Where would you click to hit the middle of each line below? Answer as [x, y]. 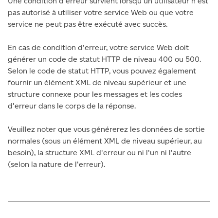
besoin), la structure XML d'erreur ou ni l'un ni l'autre [100, 153]
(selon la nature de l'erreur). [56, 164]
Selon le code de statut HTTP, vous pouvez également [102, 71]
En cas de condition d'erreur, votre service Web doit [98, 47]
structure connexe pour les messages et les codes [95, 94]
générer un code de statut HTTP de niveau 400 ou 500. [104, 59]
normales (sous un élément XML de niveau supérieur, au [105, 141]
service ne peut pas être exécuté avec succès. [88, 24]
